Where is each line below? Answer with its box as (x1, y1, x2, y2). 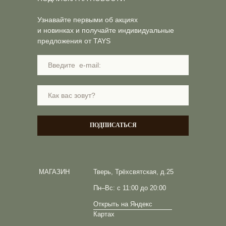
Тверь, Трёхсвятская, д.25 (93, 167, 174, 176)
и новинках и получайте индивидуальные (37, 26, 174, 34)
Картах (93, 210, 115, 218)
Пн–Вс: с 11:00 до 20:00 (93, 184, 166, 192)
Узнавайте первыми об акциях (37, 15, 138, 24)
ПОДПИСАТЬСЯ (89, 122, 137, 129)
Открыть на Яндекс (93, 200, 152, 208)
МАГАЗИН (39, 167, 70, 176)
